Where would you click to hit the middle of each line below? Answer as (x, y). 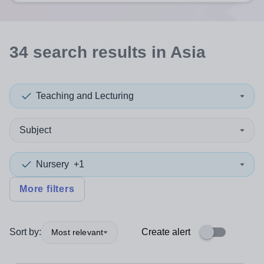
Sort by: (25, 232)
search (60, 52)
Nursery (52, 164)
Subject (35, 130)
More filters (47, 189)
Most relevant (77, 232)
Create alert (166, 232)
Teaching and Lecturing (85, 96)
